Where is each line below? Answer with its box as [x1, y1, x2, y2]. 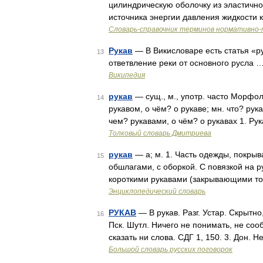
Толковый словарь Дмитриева [109, 129, 211, 137]
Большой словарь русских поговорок [109, 245, 232, 254]
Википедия [109, 71, 145, 79]
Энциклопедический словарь [109, 187, 205, 195]
